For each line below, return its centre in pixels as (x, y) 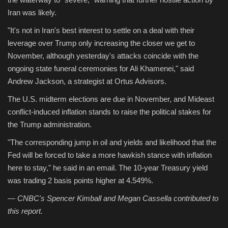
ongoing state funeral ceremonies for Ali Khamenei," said (101, 68)
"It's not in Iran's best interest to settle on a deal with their (101, 30)
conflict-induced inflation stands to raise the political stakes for (109, 111)
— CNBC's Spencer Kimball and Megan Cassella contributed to (113, 198)
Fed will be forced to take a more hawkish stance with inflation (110, 155)
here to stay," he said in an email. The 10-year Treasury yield (108, 167)
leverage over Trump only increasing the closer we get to (101, 43)
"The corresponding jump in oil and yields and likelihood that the (112, 142)
